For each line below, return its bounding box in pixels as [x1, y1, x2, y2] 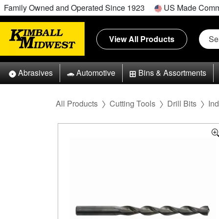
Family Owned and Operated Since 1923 [4, 2, 145, 13]
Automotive [76, 67, 115, 79]
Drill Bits [167, 97, 197, 109]
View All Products [109, 33, 175, 44]
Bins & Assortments [138, 67, 207, 79]
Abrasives [18, 67, 53, 79]
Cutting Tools [109, 97, 155, 109]
